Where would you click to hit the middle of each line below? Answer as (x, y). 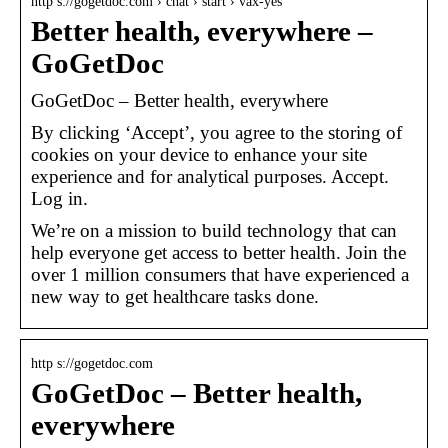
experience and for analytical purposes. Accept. (210, 176)
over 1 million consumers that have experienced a (220, 274)
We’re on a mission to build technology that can (214, 230)
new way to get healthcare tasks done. (175, 296)
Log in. (59, 198)
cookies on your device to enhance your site (199, 154)
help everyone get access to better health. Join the (218, 252)
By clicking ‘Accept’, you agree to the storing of (216, 132)
